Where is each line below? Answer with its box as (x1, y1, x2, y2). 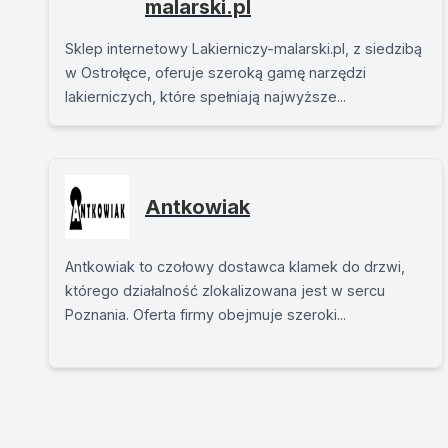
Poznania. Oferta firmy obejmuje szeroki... (65, 306, 346, 323)
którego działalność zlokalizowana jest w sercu (65, 282, 385, 299)
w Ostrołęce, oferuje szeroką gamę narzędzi (65, 64, 366, 81)
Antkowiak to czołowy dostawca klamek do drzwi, (65, 258, 405, 275)
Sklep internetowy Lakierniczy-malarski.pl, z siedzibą (65, 40, 422, 57)
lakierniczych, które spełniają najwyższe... (65, 88, 346, 105)
